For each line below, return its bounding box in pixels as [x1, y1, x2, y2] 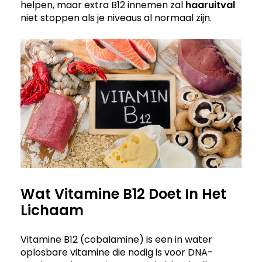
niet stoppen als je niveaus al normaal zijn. [20, 11, 212, 25]
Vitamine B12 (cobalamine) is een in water [20, 233, 212, 247]
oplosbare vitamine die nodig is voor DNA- [20, 246, 213, 260]
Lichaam [20, 201, 84, 220]
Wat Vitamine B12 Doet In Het [20, 184, 226, 204]
